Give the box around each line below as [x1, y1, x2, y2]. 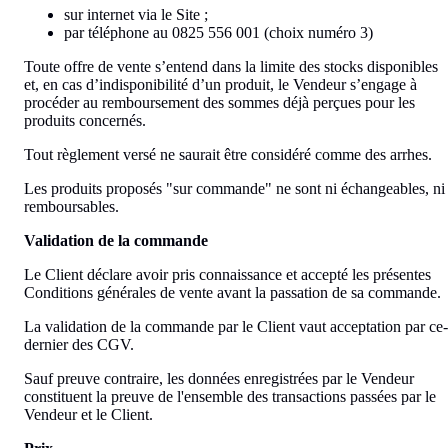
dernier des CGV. [24, 335, 134, 353]
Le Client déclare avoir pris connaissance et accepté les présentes [24, 265, 431, 283]
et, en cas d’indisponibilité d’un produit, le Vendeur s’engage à [24, 75, 417, 93]
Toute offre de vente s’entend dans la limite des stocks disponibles [24, 57, 438, 75]
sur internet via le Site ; [64, 5, 208, 23]
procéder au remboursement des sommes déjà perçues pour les [24, 93, 415, 111]
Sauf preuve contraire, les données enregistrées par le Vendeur [24, 369, 414, 387]
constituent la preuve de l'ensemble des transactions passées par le [24, 387, 436, 405]
